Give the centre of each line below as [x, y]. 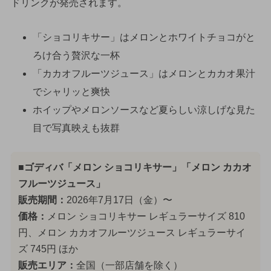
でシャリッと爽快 [71, 92]
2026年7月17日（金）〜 [119, 200]
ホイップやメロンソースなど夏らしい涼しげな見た [144, 110]
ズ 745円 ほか [48, 249]
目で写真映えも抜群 [76, 128]
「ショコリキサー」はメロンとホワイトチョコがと [144, 38]
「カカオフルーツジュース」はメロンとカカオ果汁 [144, 74]
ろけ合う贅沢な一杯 [76, 56]
